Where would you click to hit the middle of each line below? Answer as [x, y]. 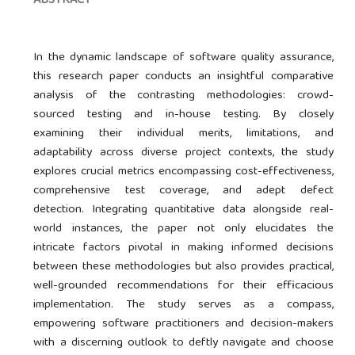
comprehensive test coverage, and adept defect [183, 191]
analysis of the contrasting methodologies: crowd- [183, 96]
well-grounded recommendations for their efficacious [183, 286]
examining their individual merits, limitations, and [183, 134]
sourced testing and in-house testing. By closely [183, 115]
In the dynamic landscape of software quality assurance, [183, 58]
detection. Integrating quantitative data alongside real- [183, 210]
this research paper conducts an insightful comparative [183, 77]
